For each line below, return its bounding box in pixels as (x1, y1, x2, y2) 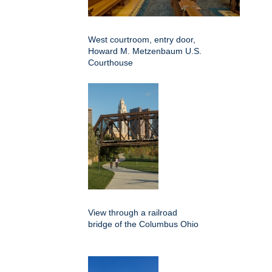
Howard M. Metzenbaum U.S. (88, 46, 202, 56)
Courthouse (88, 57, 133, 67)
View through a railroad (88, 207, 177, 217)
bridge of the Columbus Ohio (88, 219, 199, 229)
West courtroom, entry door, (88, 34, 195, 44)
